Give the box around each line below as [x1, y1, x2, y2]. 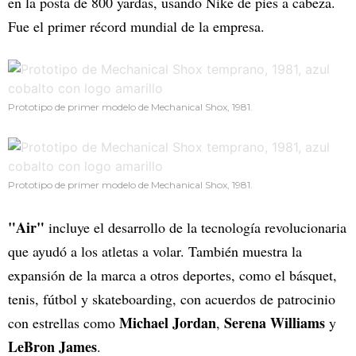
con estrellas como [8, 313, 119, 333]
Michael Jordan [119, 312, 216, 334]
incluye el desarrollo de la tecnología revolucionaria [44, 218, 346, 238]
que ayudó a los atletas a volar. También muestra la [8, 242, 302, 261]
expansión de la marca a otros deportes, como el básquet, [8, 265, 337, 285]
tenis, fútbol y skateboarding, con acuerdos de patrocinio [8, 289, 335, 309]
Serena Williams [224, 312, 325, 334]
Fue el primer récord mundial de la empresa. [8, 17, 265, 37]
